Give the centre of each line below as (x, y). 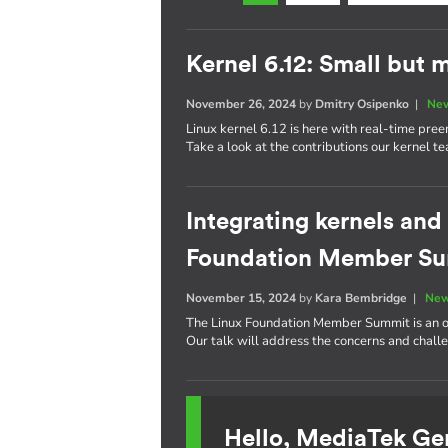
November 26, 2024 (241, 104)
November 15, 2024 (241, 298)
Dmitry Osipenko (362, 104)
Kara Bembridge (361, 298)
